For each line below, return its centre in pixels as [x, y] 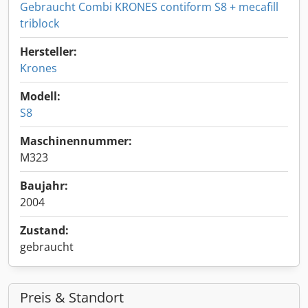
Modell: [40, 96]
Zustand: [44, 230]
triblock [40, 23]
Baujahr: [44, 186]
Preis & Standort [72, 297]
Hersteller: [48, 52]
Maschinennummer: [76, 141]
